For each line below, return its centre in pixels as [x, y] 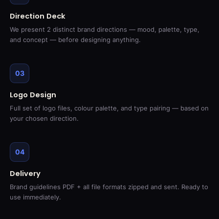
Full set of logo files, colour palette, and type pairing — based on [109, 108]
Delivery [25, 174]
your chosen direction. [44, 119]
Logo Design [33, 95]
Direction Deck [38, 16]
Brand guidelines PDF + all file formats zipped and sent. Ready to [109, 187]
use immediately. [35, 197]
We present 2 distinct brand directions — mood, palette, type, [105, 30]
